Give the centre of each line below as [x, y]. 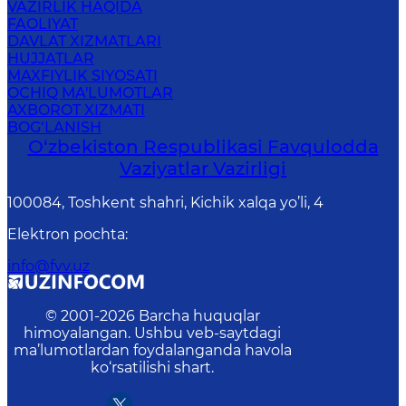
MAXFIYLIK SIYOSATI [82, 76]
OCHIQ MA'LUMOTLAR [90, 93]
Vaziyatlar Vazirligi [203, 169]
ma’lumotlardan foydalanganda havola [152, 350]
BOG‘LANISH [54, 127]
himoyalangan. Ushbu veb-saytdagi [152, 333]
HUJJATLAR [51, 58]
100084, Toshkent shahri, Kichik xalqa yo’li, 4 [165, 203]
